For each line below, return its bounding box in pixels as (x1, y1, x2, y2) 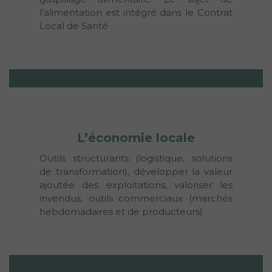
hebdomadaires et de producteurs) (39, 205, 203, 217)
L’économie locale (77, 130, 195, 145)
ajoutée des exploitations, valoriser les (39, 178, 233, 191)
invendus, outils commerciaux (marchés (39, 192, 233, 204)
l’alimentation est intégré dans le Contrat (39, 6, 233, 18)
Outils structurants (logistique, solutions (39, 152, 233, 164)
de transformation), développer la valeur (39, 165, 233, 177)
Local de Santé (39, 19, 108, 32)
